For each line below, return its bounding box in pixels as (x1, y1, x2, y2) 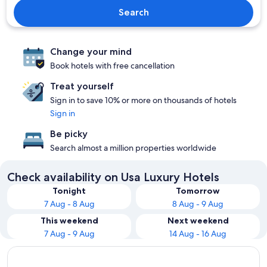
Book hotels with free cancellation (50, 60, 175, 71)
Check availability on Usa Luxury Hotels (7, 170, 219, 184)
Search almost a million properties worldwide (50, 142, 216, 153)
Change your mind (50, 46, 132, 57)
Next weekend (167, 215, 229, 226)
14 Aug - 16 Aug (169, 228, 226, 239)
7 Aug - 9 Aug (44, 228, 95, 239)
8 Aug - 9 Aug (172, 198, 223, 209)
